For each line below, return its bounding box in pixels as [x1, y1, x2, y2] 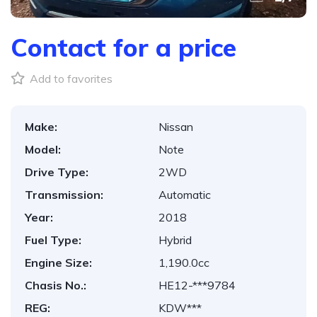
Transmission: [25, 188, 103, 202]
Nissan [158, 120, 193, 134]
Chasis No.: [25, 278, 86, 292]
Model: [25, 142, 61, 156]
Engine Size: [25, 255, 92, 270]
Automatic [158, 188, 211, 202]
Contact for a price [11, 32, 236, 63]
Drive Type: [25, 165, 88, 179]
